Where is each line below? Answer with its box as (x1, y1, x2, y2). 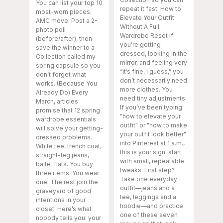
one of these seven (120, 211, 178, 219)
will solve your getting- (36, 124, 103, 132)
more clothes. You (120, 86, 173, 94)
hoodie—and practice (120, 202, 183, 210)
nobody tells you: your (36, 214, 101, 222)
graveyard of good (36, 187, 91, 195)
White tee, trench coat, (36, 142, 102, 150)
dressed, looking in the (120, 50, 187, 58)
